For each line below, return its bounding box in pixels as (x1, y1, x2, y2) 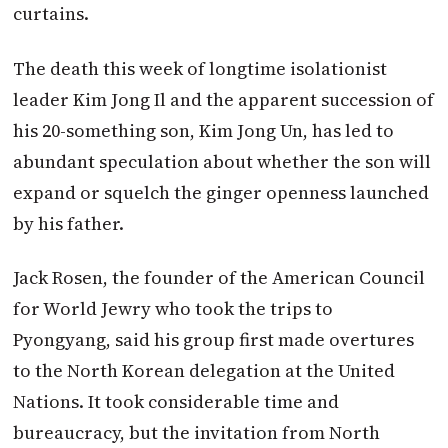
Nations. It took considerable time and (13, 389, 340, 415)
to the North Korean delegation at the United (13, 358, 396, 384)
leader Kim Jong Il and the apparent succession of (13, 86, 435, 112)
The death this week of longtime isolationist (13, 55, 388, 81)
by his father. (13, 210, 125, 236)
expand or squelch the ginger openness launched (13, 179, 430, 205)
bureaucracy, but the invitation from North (13, 420, 381, 446)
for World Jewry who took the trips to (13, 296, 334, 322)
